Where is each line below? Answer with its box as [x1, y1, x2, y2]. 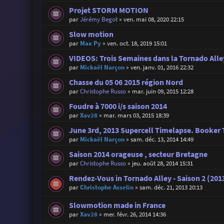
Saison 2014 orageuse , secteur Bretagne [68, 149, 207, 159]
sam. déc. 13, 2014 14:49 [130, 135, 193, 144]
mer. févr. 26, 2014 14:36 [103, 209, 166, 218]
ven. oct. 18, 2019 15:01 [106, 39, 167, 48]
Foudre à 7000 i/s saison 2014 [68, 101, 167, 111]
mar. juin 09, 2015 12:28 [131, 87, 193, 96]
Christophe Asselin [79, 183, 133, 192]
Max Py [79, 39, 101, 48]
